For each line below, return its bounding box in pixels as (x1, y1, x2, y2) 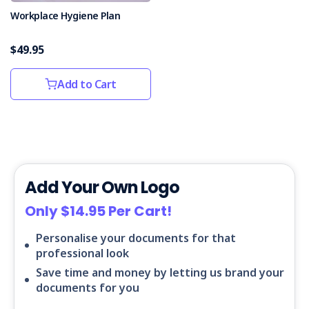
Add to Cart (57, 77, 117, 92)
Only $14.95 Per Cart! (25, 201, 172, 221)
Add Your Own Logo (25, 176, 179, 199)
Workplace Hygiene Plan (10, 9, 120, 23)
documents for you (36, 280, 139, 296)
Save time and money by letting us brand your (36, 265, 284, 281)
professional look (36, 246, 129, 261)
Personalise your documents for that (36, 230, 236, 246)
